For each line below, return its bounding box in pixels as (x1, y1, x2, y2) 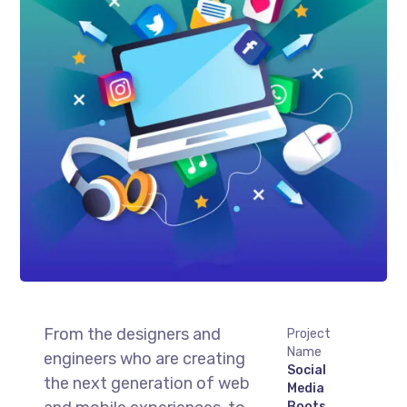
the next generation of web (43, 373, 250, 394)
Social (286, 362, 326, 379)
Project (286, 326, 331, 342)
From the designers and (43, 324, 221, 345)
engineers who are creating (43, 349, 245, 370)
